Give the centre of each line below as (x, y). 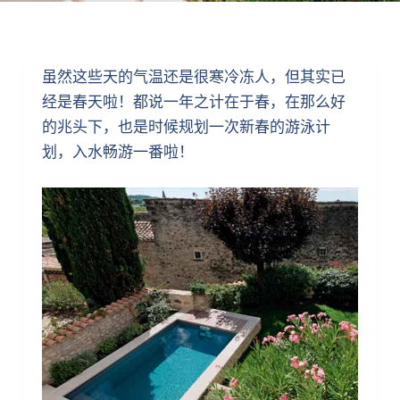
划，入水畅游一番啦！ (117, 152)
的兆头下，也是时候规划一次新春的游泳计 (186, 127)
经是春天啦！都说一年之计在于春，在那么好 (193, 102)
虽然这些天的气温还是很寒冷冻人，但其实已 (193, 77)
